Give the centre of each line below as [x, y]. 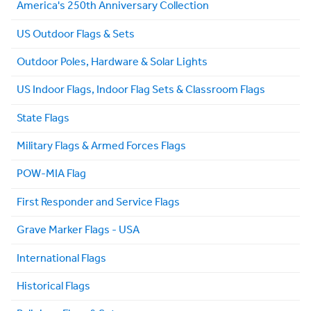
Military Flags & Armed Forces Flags [101, 146]
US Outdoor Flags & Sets [76, 34]
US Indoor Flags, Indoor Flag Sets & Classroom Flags [141, 90]
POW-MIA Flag [51, 174]
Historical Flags [53, 286]
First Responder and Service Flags [98, 202]
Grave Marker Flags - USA [78, 230]
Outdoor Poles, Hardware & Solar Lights [112, 62]
